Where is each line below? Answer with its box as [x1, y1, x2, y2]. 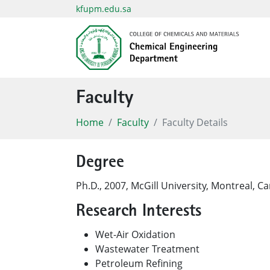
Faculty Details [162, 116, 228, 129]
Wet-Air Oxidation [95, 228, 175, 241]
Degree [76, 155, 124, 172]
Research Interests [76, 204, 201, 221]
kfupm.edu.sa [76, 3, 131, 14]
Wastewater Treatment [95, 242, 199, 256]
